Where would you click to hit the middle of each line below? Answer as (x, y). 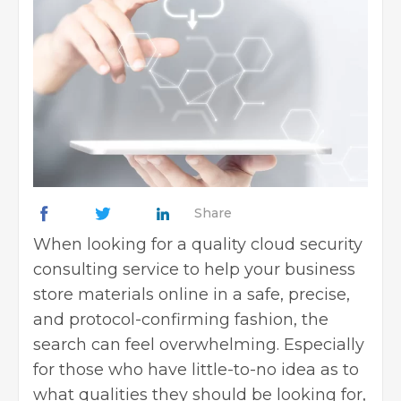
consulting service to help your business (194, 269)
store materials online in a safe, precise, (192, 294)
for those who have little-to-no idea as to (196, 369)
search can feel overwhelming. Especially (199, 344)
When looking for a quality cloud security (198, 244)
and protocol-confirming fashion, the (181, 319)
